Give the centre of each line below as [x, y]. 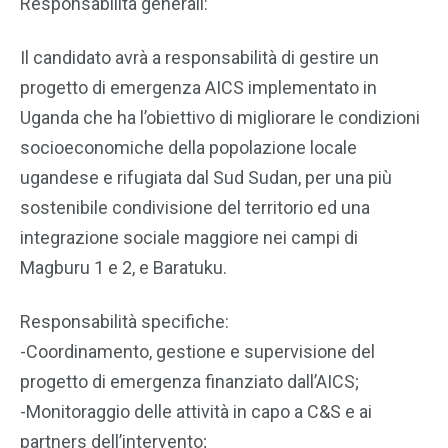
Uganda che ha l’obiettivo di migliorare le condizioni [220, 117]
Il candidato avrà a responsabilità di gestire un [199, 57]
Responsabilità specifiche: [124, 321]
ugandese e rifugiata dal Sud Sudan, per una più [206, 177]
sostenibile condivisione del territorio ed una [195, 207]
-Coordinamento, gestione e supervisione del [197, 351]
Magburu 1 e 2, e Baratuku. [123, 267]
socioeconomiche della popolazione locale [188, 147]
